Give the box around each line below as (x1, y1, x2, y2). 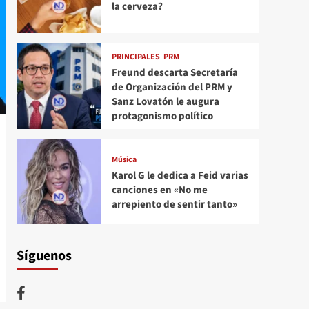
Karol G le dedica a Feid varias (111, 168, 248, 183)
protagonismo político (111, 109, 213, 124)
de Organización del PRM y (111, 80, 232, 95)
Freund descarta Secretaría (111, 66, 238, 81)
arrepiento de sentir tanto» (111, 197, 237, 212)
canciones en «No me (111, 183, 208, 198)
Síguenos (16, 246, 72, 266)
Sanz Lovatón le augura (111, 94, 219, 110)
